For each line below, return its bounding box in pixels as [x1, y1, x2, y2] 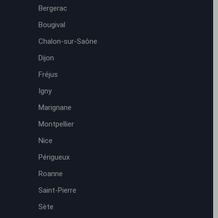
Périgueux [38, 153, 70, 162]
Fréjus [38, 70, 58, 79]
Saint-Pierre [38, 186, 76, 195]
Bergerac [38, 4, 67, 13]
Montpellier [38, 120, 74, 128]
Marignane [38, 103, 72, 112]
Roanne [38, 169, 63, 178]
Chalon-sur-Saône [38, 37, 97, 46]
